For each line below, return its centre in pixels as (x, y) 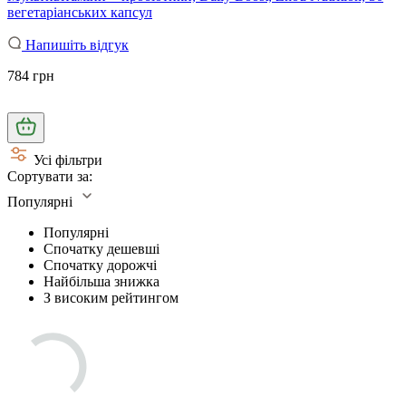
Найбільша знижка (101, 281)
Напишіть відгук (75, 44)
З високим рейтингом (111, 297)
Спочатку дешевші (101, 248)
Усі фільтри (68, 159)
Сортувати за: (50, 176)
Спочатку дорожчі (100, 265)
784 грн (31, 75)
